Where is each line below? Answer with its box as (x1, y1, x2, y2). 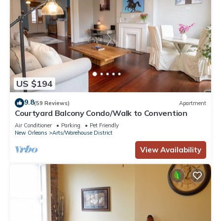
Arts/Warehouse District (52, 129, 112, 137)
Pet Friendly (90, 122, 119, 129)
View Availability (140, 145, 201, 155)
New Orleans (15, 129, 47, 137)
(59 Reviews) (34, 99, 70, 107)
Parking (61, 122, 80, 129)
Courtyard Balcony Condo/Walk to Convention (15, 108, 187, 118)
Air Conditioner (15, 122, 52, 129)
